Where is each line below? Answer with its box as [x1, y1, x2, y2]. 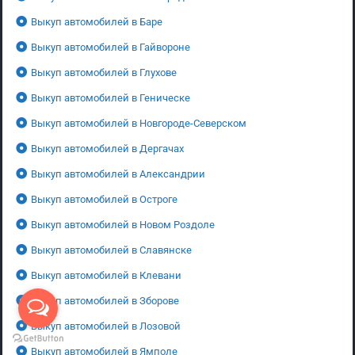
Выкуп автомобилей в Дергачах [31, 142, 184, 155]
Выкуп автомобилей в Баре [31, 15, 162, 28]
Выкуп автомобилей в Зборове [31, 294, 179, 307]
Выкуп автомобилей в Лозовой [31, 319, 181, 332]
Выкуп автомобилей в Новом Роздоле [31, 218, 215, 231]
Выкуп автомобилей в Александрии [31, 167, 205, 180]
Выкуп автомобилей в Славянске [31, 243, 192, 256]
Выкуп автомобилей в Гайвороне [31, 40, 190, 53]
